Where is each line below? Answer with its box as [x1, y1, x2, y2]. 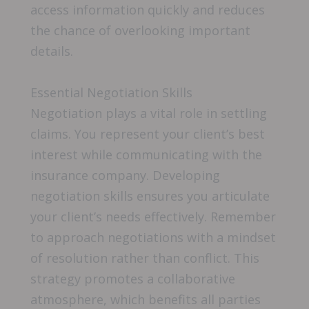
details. [30, 43, 73, 60]
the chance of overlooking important [30, 22, 250, 39]
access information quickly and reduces [30, 1, 265, 19]
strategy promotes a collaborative [30, 270, 235, 287]
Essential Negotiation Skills [30, 83, 192, 101]
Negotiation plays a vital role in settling [30, 104, 267, 121]
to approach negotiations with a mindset [30, 228, 276, 246]
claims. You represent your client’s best [30, 125, 265, 142]
